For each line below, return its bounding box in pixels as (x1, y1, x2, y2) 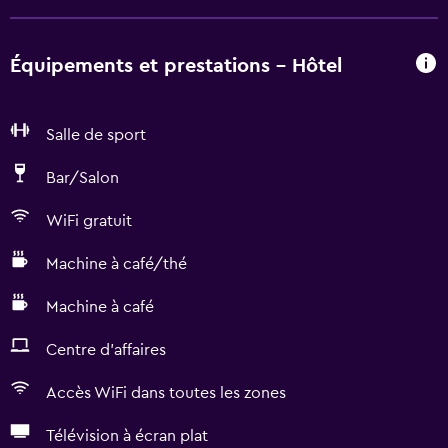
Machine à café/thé (46, 256, 187, 272)
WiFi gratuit (46, 213, 132, 229)
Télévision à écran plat (46, 428, 208, 444)
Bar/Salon (46, 170, 119, 186)
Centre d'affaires (46, 342, 166, 358)
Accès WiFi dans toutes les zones (46, 385, 286, 401)
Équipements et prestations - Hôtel (10, 55, 342, 76)
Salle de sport (46, 127, 146, 143)
